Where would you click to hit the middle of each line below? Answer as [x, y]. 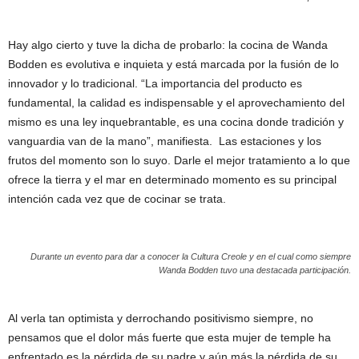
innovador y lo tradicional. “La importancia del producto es [155, 83]
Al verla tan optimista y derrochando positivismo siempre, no [161, 318]
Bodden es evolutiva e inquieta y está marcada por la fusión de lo [173, 64]
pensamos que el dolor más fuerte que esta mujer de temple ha [169, 337]
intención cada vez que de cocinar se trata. [117, 199]
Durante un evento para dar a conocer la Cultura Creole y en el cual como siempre [191, 256]
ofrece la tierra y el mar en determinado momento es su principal [172, 179]
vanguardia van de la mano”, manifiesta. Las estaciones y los [165, 141]
